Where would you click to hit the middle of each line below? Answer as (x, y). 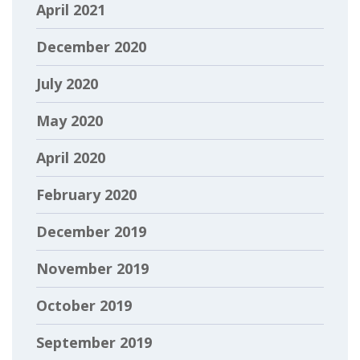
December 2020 (91, 46)
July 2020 (67, 83)
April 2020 (71, 157)
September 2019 (94, 342)
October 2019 (84, 305)
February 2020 (86, 194)
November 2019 (92, 268)
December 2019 (91, 231)
